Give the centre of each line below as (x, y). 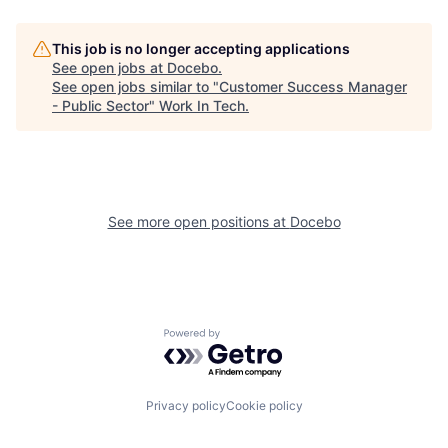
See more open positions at (198, 222)
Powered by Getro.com (251, 338)
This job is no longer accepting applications (201, 49)
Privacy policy (185, 405)
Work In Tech (202, 106)
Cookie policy (264, 405)
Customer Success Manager (313, 87)
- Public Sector (100, 106)
